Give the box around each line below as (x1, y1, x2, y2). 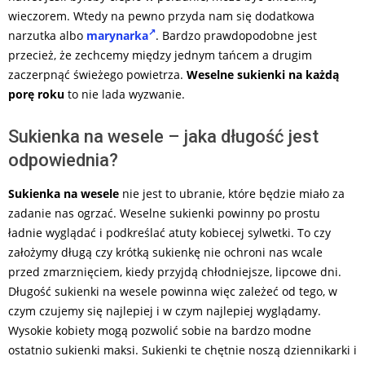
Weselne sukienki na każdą (187, 66, 339, 82)
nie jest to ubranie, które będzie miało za (119, 185, 345, 201)
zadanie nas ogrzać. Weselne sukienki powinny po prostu (8, 204, 320, 221)
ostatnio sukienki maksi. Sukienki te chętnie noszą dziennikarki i (8, 341, 357, 358)
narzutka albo (8, 27, 86, 43)
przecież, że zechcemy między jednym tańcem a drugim (8, 46, 312, 63)
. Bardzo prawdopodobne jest (156, 27, 317, 43)
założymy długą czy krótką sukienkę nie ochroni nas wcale (8, 244, 323, 260)
